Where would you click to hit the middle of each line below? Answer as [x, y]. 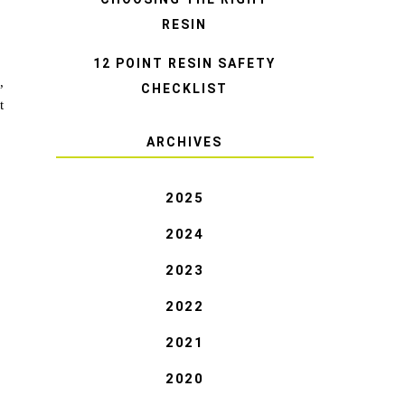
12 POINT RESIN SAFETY [185, 63]
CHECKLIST [185, 88]
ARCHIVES [185, 141]
